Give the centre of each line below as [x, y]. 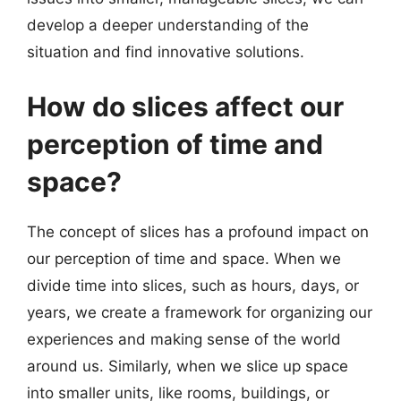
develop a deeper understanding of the [168, 25]
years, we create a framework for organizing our [200, 312]
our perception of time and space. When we [184, 259]
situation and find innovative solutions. [166, 51]
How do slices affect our [185, 107]
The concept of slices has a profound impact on [198, 232]
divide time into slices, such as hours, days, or [193, 286]
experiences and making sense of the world [184, 339]
